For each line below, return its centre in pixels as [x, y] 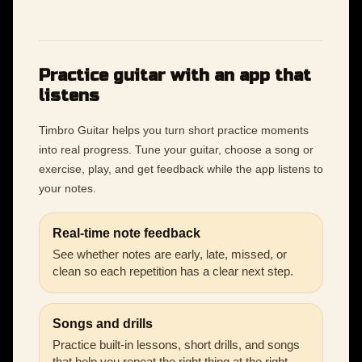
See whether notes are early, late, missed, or [170, 254]
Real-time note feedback [126, 233]
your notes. [67, 188]
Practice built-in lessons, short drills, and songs [176, 344]
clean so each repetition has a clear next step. [173, 271]
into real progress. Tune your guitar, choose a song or [176, 149]
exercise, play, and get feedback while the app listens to [181, 168]
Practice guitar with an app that [175, 76]
